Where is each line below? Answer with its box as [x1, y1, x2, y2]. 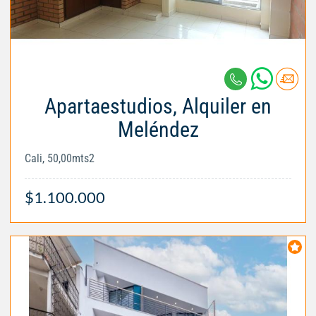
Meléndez [117, 117, 199, 142]
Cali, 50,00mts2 [25, 152, 95, 166]
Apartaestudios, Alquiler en [44, 94, 272, 119]
